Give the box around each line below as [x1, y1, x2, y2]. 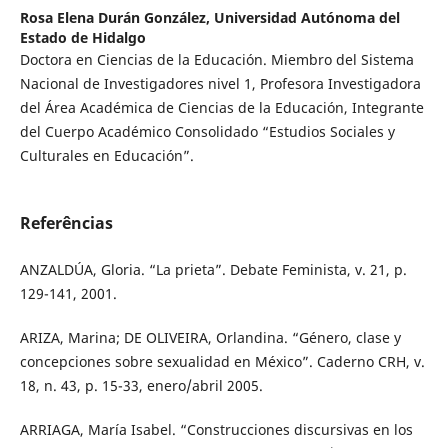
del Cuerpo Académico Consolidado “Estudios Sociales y [19, 121, 395, 141]
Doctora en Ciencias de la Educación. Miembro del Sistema [19, 49, 414, 69]
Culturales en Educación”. [19, 145, 194, 165]
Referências [19, 211, 113, 234]
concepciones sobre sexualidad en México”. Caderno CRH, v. [19, 351, 425, 371]
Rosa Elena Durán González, [19, 7, 214, 27]
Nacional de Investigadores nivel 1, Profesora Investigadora [19, 73, 421, 93]
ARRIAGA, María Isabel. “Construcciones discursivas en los [19, 419, 413, 439]
